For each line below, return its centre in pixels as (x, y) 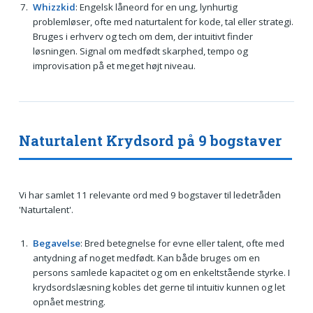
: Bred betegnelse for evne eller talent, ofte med (182, 243)
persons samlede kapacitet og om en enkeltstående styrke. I (161, 272)
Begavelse (56, 243)
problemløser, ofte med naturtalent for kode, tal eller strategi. (163, 22)
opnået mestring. (69, 301)
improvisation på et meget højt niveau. (114, 66)
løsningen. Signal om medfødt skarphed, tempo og (140, 51)
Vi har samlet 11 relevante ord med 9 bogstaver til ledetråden (150, 195)
